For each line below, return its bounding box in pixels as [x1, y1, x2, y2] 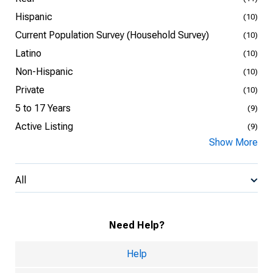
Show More [209, 136, 258, 148]
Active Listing [15, 121, 73, 132]
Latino [15, 48, 41, 59]
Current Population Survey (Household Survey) [15, 29, 209, 41]
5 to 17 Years [15, 102, 71, 114]
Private [15, 84, 44, 96]
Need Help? [108, 219, 165, 231]
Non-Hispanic [15, 66, 73, 77]
